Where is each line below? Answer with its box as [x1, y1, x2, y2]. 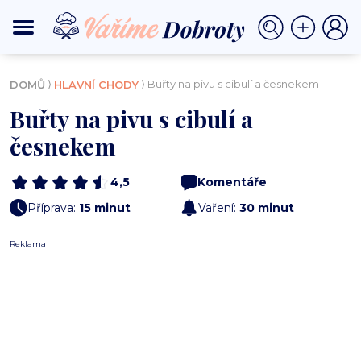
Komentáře [197, 175, 267, 190]
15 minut [79, 200, 131, 215]
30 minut [239, 200, 294, 215]
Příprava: [27, 200, 79, 215]
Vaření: [198, 200, 239, 215]
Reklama [10, 239, 46, 250]
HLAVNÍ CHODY [54, 78, 139, 92]
